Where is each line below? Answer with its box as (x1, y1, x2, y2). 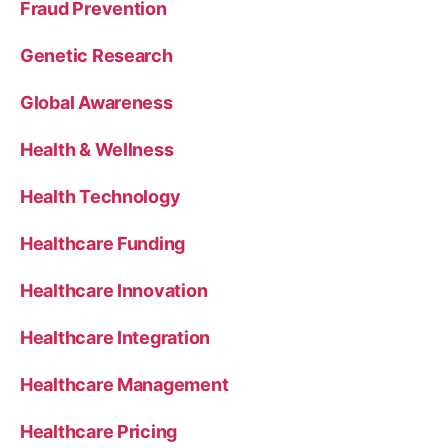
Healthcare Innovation (20, 279, 208, 301)
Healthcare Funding (20, 232, 186, 254)
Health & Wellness (20, 138, 174, 160)
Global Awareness (20, 91, 173, 113)
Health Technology (20, 185, 181, 207)
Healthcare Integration (20, 326, 211, 348)
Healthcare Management (20, 373, 229, 395)
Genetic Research (20, 44, 173, 66)
